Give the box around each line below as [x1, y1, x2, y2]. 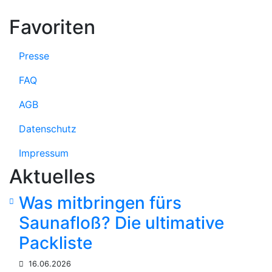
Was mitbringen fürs [19, 192, 182, 213]
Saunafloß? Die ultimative [19, 212, 224, 233]
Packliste [19, 232, 92, 253]
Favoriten [9, 15, 95, 39]
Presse [19, 49, 49, 62]
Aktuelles [9, 164, 95, 188]
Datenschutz [19, 122, 76, 135]
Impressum [19, 146, 69, 159]
